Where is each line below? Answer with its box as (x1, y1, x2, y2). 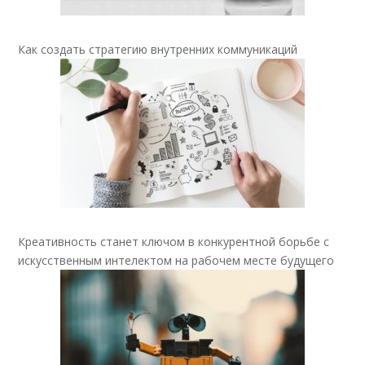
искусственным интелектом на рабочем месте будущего (18, 252, 335, 268)
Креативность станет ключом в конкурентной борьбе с (18, 233, 330, 249)
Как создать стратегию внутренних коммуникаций (18, 41, 298, 57)
